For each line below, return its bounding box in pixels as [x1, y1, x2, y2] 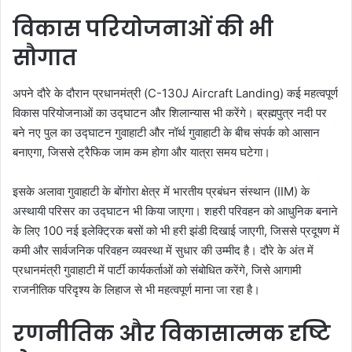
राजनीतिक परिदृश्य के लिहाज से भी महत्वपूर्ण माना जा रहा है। [13, 281, 260, 297]
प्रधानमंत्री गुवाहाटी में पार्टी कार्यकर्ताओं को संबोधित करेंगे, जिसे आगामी [13, 262, 301, 277]
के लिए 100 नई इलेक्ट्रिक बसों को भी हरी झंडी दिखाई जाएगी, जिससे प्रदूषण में [13, 222, 339, 238]
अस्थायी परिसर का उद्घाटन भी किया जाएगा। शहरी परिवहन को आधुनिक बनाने [13, 203, 338, 218]
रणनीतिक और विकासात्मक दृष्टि [13, 318, 331, 348]
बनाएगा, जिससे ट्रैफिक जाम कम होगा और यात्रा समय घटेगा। [13, 144, 270, 159]
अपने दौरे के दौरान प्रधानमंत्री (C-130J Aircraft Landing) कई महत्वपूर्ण [13, 85, 338, 101]
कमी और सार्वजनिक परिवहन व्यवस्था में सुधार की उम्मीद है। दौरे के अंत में [13, 242, 313, 258]
